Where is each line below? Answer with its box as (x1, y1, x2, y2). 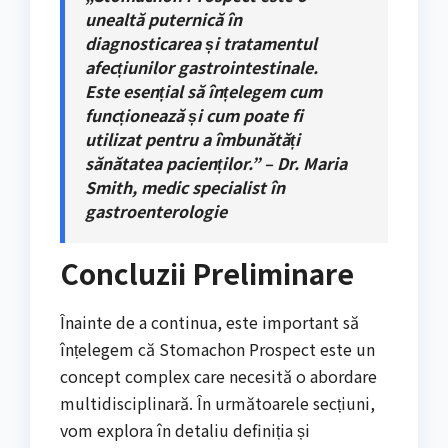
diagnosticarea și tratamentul (85, 30, 317, 55)
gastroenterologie (85, 198, 227, 223)
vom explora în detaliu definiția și (60, 418, 310, 443)
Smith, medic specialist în (85, 174, 285, 199)
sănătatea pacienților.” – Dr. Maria (85, 150, 347, 175)
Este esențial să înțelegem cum (85, 78, 322, 103)
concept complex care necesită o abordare (60, 364, 377, 389)
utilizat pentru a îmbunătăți (85, 126, 300, 151)
